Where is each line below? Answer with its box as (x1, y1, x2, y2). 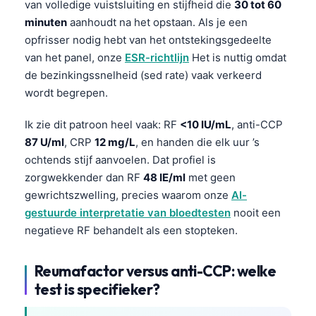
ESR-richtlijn (125, 50, 189, 64)
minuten (25, 15, 67, 29)
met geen (186, 170, 236, 184)
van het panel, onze (25, 50, 125, 64)
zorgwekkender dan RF (25, 170, 143, 184)
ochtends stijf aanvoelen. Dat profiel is (25, 152, 216, 166)
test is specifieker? (35, 279, 160, 298)
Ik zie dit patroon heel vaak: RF (25, 117, 180, 131)
